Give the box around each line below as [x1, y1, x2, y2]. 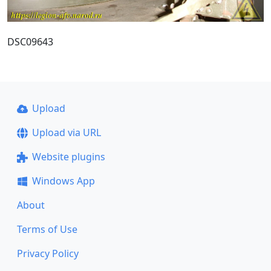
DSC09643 [7, 34, 53, 48]
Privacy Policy [17, 247, 79, 260]
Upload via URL [31, 126, 101, 139]
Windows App [31, 174, 95, 188]
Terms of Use [17, 223, 77, 236]
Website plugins [31, 150, 105, 163]
